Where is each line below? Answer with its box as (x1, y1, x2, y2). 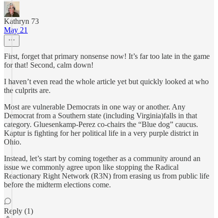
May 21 (4, 26, 28, 34)
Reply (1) (4, 207, 33, 215)
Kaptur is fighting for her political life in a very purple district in (4, 129, 199, 137)
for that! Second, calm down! (4, 61, 93, 69)
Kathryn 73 (4, 17, 39, 25)
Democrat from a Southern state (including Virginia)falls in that (4, 111, 197, 120)
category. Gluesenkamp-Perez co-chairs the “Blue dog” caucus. (4, 120, 198, 128)
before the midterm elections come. (4, 181, 111, 189)
